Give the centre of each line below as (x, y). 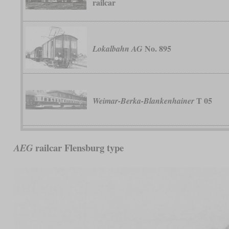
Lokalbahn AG (118, 49)
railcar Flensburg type (78, 148)
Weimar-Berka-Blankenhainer (144, 101)
